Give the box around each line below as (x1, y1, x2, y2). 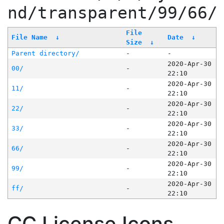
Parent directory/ (11, 49, 79, 57)
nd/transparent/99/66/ (7, 3, 217, 23)
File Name (11, 33, 47, 41)
